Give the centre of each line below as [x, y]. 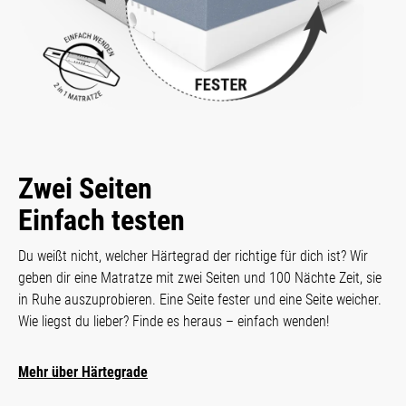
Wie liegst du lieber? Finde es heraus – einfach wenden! [174, 321]
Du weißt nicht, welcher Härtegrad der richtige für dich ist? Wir [193, 256]
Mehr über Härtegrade [83, 372]
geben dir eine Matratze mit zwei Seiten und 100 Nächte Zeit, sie [200, 277]
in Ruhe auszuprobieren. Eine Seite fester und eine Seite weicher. [200, 299]
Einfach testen [101, 220]
